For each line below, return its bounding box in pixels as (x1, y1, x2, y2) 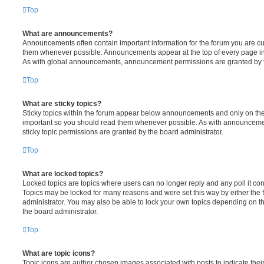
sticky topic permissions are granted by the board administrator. (22, 127, 223, 136)
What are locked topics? (22, 169, 103, 178)
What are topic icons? (22, 249, 95, 258)
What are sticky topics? (22, 99, 101, 108)
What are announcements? (22, 29, 113, 38)
